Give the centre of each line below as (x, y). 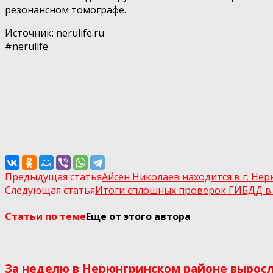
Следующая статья (50, 190)
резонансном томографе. (66, 9)
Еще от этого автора (138, 217)
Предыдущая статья (53, 176)
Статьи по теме (45, 217)
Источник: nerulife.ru (55, 33)
